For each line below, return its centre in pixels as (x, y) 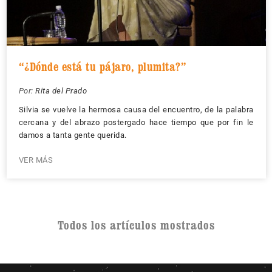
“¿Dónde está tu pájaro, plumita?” (102, 67)
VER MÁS (36, 160)
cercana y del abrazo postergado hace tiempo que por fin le (136, 122)
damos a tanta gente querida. (73, 135)
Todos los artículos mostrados (136, 225)
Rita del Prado (61, 91)
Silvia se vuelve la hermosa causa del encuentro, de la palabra (136, 110)
